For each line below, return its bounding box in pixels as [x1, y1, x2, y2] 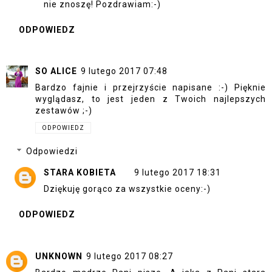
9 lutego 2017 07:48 [81, 66, 168, 76]
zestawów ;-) [35, 106, 92, 115]
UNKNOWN [35, 251, 83, 261]
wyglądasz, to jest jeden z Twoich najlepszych [35, 94, 266, 104]
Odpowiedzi [26, 146, 78, 157]
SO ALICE [35, 66, 77, 76]
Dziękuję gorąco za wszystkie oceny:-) [44, 184, 211, 194]
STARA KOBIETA [44, 168, 116, 178]
